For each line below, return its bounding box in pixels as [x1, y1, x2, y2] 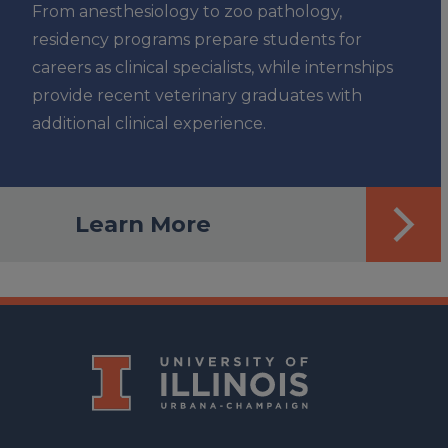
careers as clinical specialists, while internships [32, 58, 393, 77]
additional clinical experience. [32, 114, 266, 133]
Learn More [75, 210, 211, 238]
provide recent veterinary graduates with [32, 86, 362, 105]
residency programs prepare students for [32, 30, 362, 49]
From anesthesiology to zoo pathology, [32, 2, 342, 21]
